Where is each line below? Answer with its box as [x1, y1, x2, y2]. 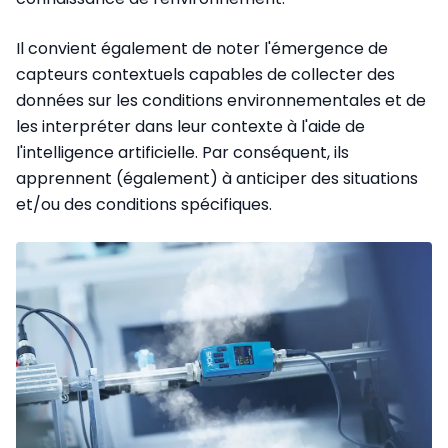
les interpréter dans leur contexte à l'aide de [16, 114, 365, 138]
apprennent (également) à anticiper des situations [16, 166, 418, 190]
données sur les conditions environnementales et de [16, 88, 426, 112]
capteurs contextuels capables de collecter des [16, 62, 395, 86]
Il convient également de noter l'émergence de [16, 36, 388, 60]
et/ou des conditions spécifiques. [16, 192, 272, 216]
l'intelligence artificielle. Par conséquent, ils [16, 140, 349, 164]
